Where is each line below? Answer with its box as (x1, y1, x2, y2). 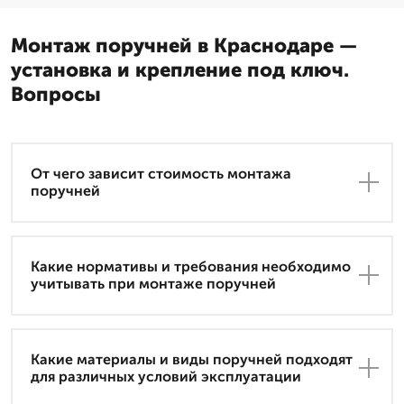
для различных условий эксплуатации (31, 368, 301, 386)
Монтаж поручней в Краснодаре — (11, 32, 357, 58)
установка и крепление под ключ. (11, 57, 349, 82)
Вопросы (11, 81, 101, 106)
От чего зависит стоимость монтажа (31, 165, 291, 183)
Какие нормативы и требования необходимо (31, 258, 351, 276)
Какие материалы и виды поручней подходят (31, 351, 353, 369)
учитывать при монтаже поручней (31, 275, 276, 293)
